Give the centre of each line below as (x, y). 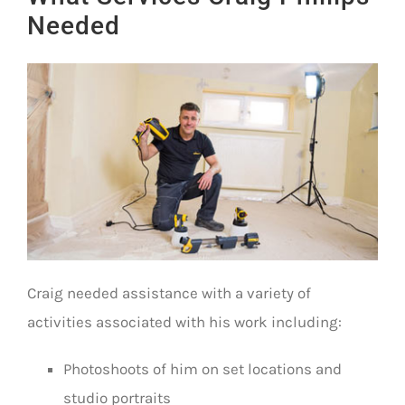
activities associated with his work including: (184, 322)
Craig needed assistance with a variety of (169, 293)
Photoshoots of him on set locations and (202, 369)
